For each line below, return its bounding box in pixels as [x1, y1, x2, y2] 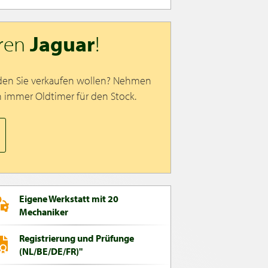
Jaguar [30, 29, 95, 57]
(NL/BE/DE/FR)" [19, 245, 83, 258]
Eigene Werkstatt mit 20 [19, 193, 118, 205]
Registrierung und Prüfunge [19, 232, 134, 245]
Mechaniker [19, 206, 68, 218]
